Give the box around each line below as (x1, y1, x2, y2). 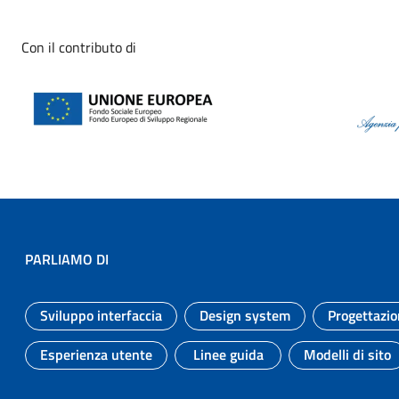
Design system (199, 304, 290, 326)
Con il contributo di (21, 36, 136, 58)
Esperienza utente (40, 343, 152, 365)
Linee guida (192, 343, 264, 365)
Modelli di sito (304, 343, 391, 365)
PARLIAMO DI (25, 248, 109, 270)
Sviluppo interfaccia (40, 304, 162, 326)
